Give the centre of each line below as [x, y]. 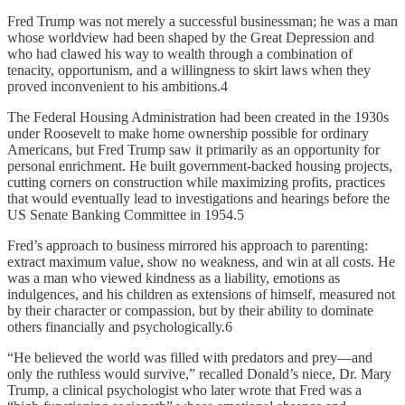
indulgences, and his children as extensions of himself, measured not [201, 295]
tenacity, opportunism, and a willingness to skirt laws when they [189, 71]
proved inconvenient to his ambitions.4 [118, 87]
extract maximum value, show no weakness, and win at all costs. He [201, 262]
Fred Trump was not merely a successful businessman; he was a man [202, 22]
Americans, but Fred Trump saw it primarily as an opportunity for [193, 150]
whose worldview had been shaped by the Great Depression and [191, 38]
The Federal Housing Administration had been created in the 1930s [198, 118]
